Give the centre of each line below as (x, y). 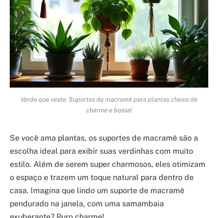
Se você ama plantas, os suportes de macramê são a (104, 138)
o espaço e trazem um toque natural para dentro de (102, 178)
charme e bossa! (109, 110)
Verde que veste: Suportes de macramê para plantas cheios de (109, 100)
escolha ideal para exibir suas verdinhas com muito (101, 151)
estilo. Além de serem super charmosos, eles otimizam (108, 164)
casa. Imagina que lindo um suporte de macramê (97, 191)
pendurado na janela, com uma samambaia (87, 204)
